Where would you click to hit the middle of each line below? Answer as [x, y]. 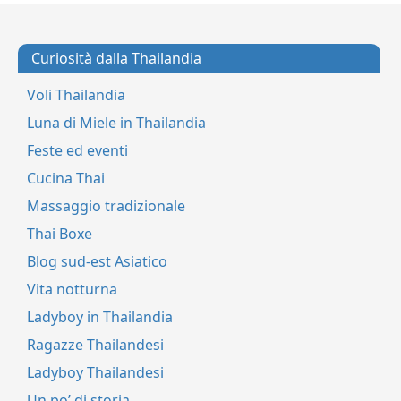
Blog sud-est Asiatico [97, 262]
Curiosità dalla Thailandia [116, 59]
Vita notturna [72, 290]
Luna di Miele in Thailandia [116, 123]
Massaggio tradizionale [106, 206]
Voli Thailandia [76, 95]
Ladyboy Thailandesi [95, 373]
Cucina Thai [66, 179]
